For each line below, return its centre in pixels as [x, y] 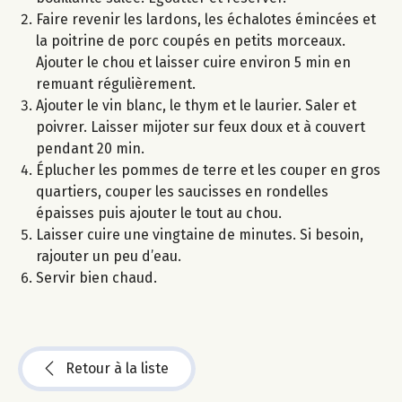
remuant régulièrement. [116, 84]
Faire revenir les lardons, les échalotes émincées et [206, 20]
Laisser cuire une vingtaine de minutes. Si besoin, [200, 235]
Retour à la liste [117, 369]
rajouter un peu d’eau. [109, 257]
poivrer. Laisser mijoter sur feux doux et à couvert [201, 127]
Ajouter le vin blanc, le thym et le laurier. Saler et [196, 106]
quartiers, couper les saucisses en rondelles [182, 192]
